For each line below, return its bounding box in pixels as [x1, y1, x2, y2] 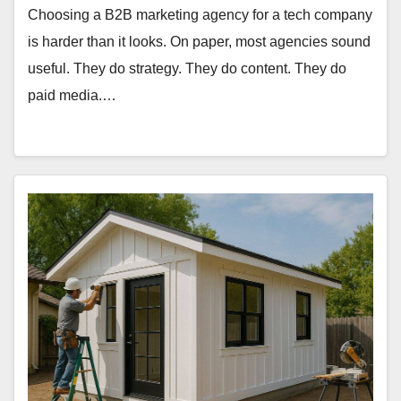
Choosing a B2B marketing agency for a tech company [28, 7, 372, 23]
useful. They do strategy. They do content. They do [28, 61, 346, 77]
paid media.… [28, 88, 116, 104]
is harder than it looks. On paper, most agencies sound [28, 34, 371, 50]
